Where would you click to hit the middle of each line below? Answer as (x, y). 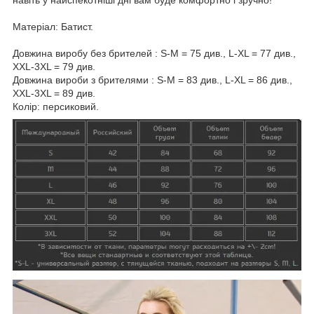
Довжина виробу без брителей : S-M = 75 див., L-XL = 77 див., (154, 53)
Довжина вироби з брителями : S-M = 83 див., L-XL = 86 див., (152, 80)
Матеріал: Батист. (53, 26)
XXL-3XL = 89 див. (54, 93)
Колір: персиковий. (56, 106)
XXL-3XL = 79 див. (54, 66)
